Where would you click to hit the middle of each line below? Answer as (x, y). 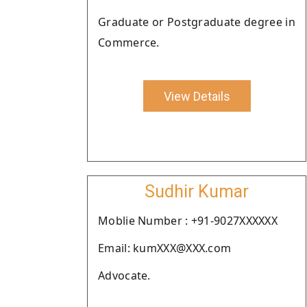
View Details (197, 96)
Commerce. (129, 42)
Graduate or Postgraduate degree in (197, 22)
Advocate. (124, 275)
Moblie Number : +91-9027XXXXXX (188, 221)
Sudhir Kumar (197, 192)
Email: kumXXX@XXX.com (165, 248)
